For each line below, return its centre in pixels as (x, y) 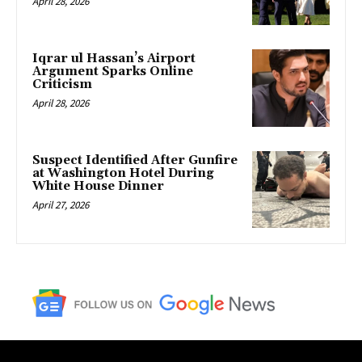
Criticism (62, 84)
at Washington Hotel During (123, 173)
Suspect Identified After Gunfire (135, 160)
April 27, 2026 (61, 204)
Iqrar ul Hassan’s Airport (114, 58)
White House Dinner (98, 186)
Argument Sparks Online (113, 71)
